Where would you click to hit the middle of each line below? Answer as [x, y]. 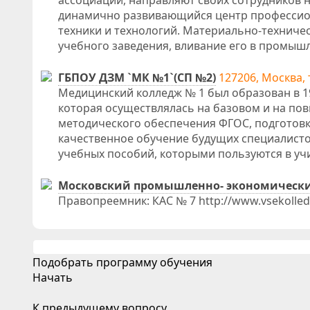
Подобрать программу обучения [122, 262]
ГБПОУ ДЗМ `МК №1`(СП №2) [137, 77]
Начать [53, 277]
